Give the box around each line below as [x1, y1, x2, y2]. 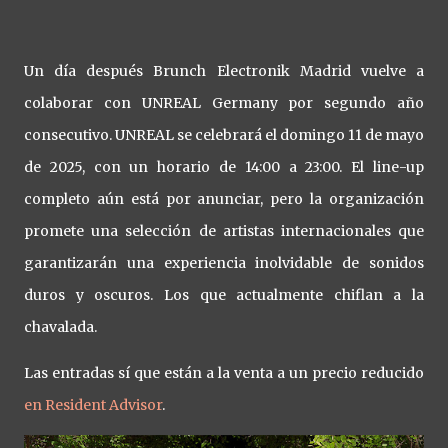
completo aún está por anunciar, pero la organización [24, 189, 424, 208]
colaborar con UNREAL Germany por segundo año [24, 93, 424, 112]
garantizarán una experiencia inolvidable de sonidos [24, 253, 424, 272]
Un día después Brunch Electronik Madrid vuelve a [24, 61, 424, 80]
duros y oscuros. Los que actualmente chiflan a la [24, 285, 424, 304]
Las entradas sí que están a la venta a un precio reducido [24, 363, 424, 382]
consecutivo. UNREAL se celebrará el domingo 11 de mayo [24, 125, 424, 144]
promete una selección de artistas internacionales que [24, 221, 424, 240]
